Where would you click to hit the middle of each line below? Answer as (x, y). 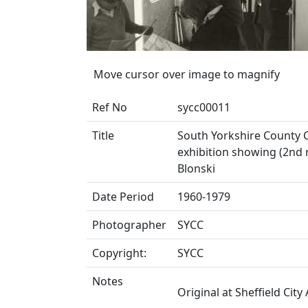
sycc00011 (204, 107)
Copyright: (119, 253)
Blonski (196, 168)
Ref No (110, 107)
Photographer (129, 225)
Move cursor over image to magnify (187, 74)
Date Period (123, 197)
